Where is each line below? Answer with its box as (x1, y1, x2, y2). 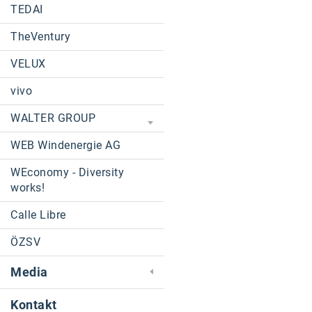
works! (10, 181, 45, 194)
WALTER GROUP (10, 111, 95, 125)
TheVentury (10, 30, 70, 43)
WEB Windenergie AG (10, 139, 120, 152)
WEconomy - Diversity (10, 166, 124, 179)
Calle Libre (10, 208, 66, 221)
